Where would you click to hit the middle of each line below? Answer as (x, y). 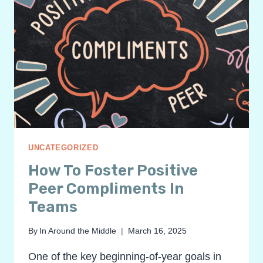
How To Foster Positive (113, 170)
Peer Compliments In (106, 188)
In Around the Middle (78, 231)
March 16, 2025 (158, 231)
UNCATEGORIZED (63, 148)
